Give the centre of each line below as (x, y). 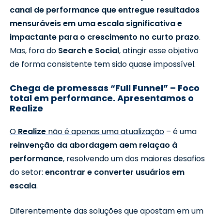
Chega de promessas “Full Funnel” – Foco (105, 88)
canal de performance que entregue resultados (105, 10)
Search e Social (89, 50)
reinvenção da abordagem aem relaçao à (93, 145)
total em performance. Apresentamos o (102, 98)
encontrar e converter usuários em (115, 172)
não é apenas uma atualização (105, 131)
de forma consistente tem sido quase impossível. (103, 64)
